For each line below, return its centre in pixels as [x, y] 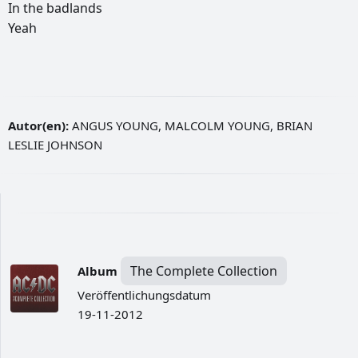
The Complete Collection [204, 271]
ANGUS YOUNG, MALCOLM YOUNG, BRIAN [191, 126]
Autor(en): [38, 126]
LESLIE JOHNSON [55, 145]
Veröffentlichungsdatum [144, 295]
